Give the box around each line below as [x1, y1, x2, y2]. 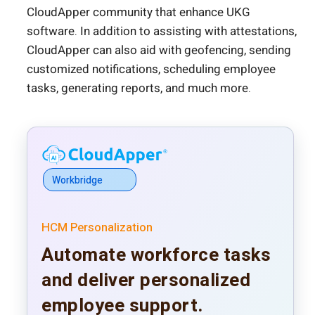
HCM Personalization [41, 219, 153, 237]
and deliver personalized [41, 267, 250, 295]
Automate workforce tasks [41, 242, 271, 269]
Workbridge [52, 173, 103, 188]
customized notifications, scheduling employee [27, 60, 276, 79]
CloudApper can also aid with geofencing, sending [27, 41, 291, 60]
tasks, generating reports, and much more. [27, 79, 251, 98]
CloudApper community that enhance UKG [27, 4, 250, 22]
